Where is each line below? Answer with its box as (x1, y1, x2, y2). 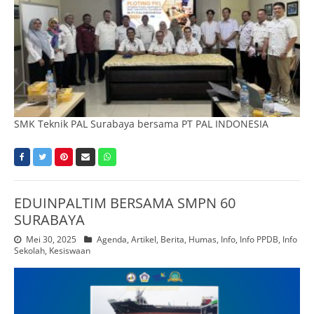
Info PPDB (240, 233, 278, 246)
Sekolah (14, 245, 45, 257)
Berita (161, 233, 184, 246)
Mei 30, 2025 (24, 233, 78, 246)
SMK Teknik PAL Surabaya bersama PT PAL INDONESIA (14, 117, 268, 131)
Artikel (131, 233, 156, 246)
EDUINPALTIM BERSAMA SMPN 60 (14, 193, 235, 213)
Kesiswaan (49, 245, 90, 257)
